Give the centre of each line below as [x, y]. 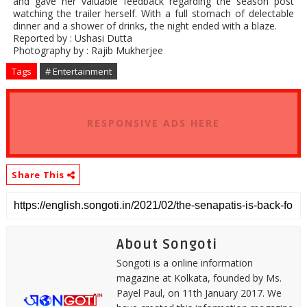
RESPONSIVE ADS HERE [153, 123]
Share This [39, 174]
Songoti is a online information [184, 262]
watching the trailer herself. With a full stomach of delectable [153, 13]
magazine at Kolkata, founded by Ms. [199, 278]
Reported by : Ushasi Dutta [72, 38]
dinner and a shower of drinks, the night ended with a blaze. [145, 25]
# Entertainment [78, 71]
